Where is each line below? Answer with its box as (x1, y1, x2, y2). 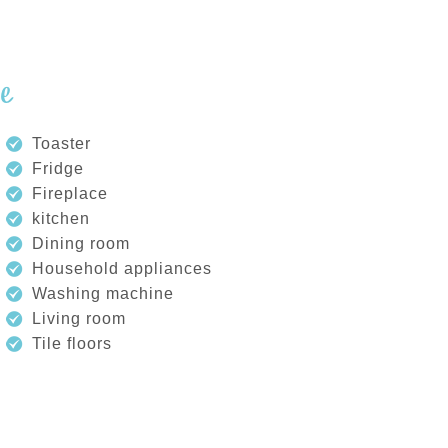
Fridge (32, 160, 84, 177)
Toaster (32, 135, 91, 152)
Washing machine (32, 285, 174, 302)
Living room (32, 310, 126, 327)
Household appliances (32, 260, 212, 277)
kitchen (32, 210, 90, 227)
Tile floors (32, 335, 112, 352)
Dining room (32, 235, 130, 252)
